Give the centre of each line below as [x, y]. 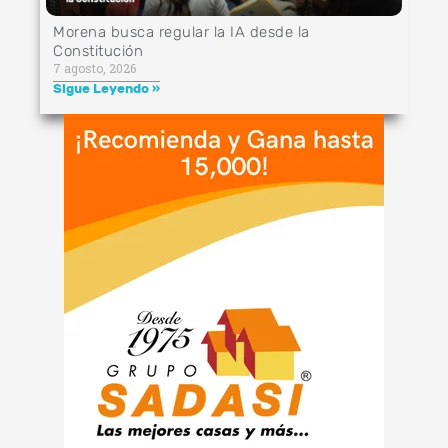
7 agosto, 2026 [94, 67]
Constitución [98, 50]
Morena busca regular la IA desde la [181, 31]
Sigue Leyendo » [106, 88]
